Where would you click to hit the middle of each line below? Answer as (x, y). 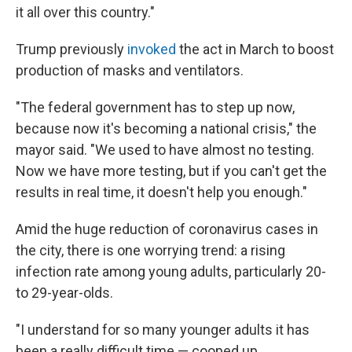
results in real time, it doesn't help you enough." (161, 192)
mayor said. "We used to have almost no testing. (165, 150)
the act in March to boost (255, 49)
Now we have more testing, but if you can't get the (171, 171)
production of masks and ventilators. (130, 70)
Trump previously (71, 49)
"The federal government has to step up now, (155, 107)
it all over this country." (85, 12)
